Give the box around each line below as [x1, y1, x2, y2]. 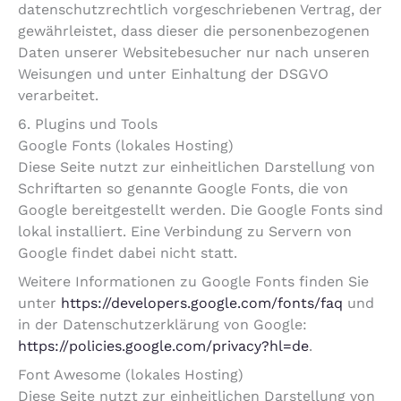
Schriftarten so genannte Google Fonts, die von [18, 180, 348, 198]
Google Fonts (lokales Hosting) [18, 137, 234, 155]
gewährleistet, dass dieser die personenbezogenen [18, 22, 370, 40]
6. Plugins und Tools [18, 115, 158, 133]
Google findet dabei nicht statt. [18, 244, 237, 262]
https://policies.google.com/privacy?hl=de [18, 337, 309, 355]
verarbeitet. [18, 87, 98, 105]
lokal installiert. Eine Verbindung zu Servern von [18, 223, 352, 241]
